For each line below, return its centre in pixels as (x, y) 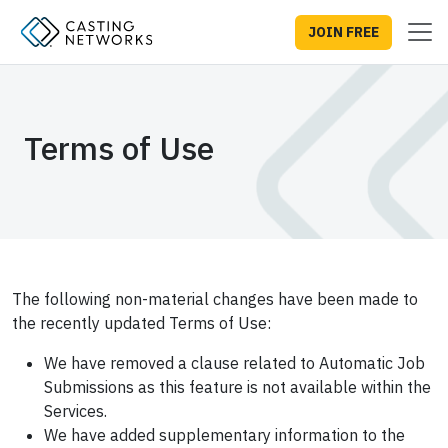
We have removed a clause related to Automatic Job (234, 363)
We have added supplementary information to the (224, 435)
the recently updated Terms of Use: (141, 323)
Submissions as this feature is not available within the (237, 387)
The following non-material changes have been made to (215, 299)
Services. (75, 411)
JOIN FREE (343, 31)
